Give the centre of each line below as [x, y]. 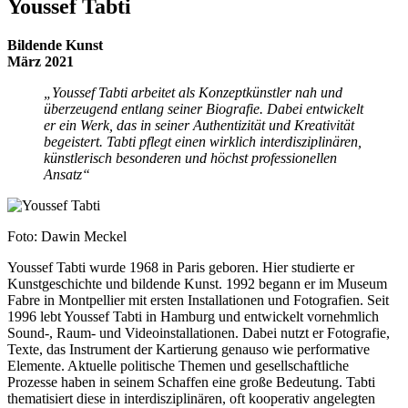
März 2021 [41, 61]
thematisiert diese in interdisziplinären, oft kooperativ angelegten [191, 398]
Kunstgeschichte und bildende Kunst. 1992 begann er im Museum [197, 283]
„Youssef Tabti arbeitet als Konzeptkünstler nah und [193, 92]
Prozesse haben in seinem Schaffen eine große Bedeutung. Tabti [191, 382]
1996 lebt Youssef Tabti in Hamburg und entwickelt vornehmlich [193, 316]
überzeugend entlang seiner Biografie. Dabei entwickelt [204, 108]
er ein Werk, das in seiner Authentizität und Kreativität [199, 125]
